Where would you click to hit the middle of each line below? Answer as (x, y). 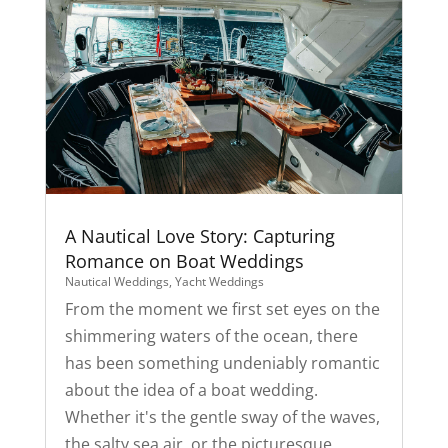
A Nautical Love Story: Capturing (199, 235)
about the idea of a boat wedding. (191, 389)
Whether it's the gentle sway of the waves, (222, 416)
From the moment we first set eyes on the (222, 308)
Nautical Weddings (116, 281)
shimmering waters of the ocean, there (211, 335)
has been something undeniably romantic (222, 362)
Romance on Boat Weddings (184, 260)
